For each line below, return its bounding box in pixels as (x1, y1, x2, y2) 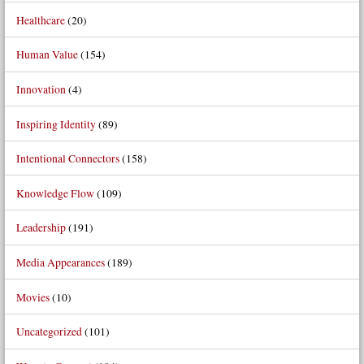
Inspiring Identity (15, 115, 96, 132)
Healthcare (15, 11, 65, 28)
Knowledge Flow (15, 184, 94, 201)
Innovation (15, 80, 66, 97)
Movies (15, 288, 50, 305)
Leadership (15, 219, 66, 236)
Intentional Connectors (15, 150, 119, 167)
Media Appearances (15, 254, 105, 271)
